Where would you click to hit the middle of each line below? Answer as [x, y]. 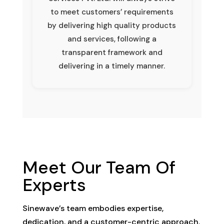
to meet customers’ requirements [112, 12]
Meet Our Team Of [99, 167]
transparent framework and [112, 52]
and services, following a [112, 39]
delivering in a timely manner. [112, 66]
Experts [54, 185]
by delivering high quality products [112, 25]
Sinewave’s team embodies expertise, [93, 208]
